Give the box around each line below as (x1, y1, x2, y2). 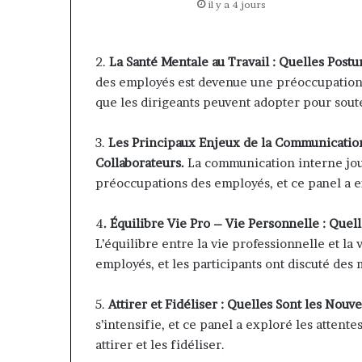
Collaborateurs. (95, 154, 184, 170)
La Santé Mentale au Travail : (109, 53, 276, 69)
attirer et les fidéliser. (95, 336, 225, 352)
